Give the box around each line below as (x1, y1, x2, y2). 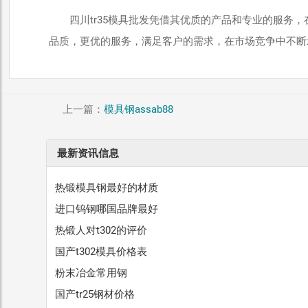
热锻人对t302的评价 (55, 224, 148, 237)
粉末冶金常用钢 (55, 267, 128, 280)
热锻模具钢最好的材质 (55, 181, 159, 195)
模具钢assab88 (103, 103, 173, 116)
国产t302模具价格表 (55, 245, 148, 258)
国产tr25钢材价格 (55, 288, 135, 301)
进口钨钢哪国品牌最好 (55, 203, 159, 216)
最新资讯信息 (57, 147, 120, 160)
